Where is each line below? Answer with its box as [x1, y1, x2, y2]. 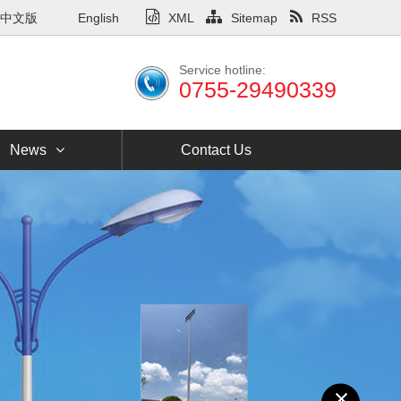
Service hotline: [179, 63, 266, 77]
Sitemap [231, 11, 277, 25]
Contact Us [181, 142, 252, 158]
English [78, 11, 119, 25]
